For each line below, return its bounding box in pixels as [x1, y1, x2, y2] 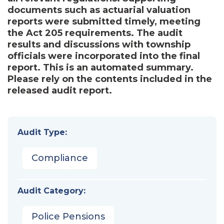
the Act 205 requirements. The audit [7, 27, 182, 38]
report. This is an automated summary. [7, 61, 193, 73]
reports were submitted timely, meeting [7, 15, 200, 27]
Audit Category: [17, 185, 85, 195]
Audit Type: [17, 127, 67, 137]
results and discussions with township [7, 38, 190, 50]
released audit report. [7, 84, 112, 96]
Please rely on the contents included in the [7, 73, 212, 84]
